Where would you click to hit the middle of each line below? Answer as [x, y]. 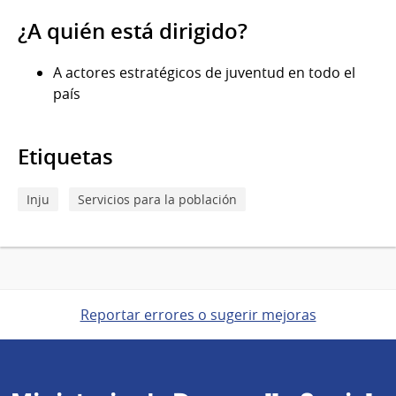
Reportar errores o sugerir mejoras [198, 314]
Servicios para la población [157, 199]
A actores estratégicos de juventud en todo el [204, 72]
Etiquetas [65, 156]
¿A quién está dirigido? [133, 30]
